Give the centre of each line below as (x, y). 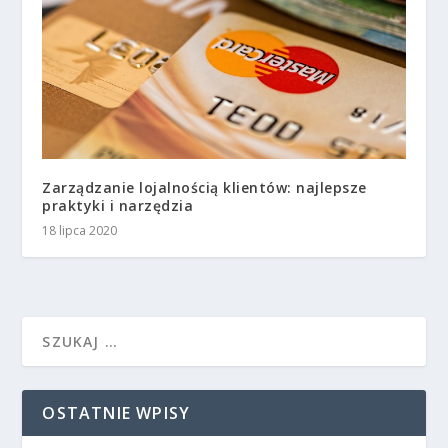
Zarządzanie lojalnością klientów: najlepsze (204, 187)
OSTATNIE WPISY (116, 412)
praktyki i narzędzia (118, 205)
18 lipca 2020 (80, 230)
